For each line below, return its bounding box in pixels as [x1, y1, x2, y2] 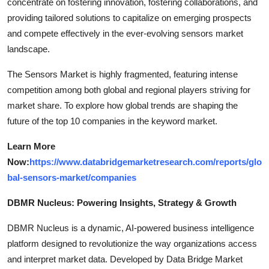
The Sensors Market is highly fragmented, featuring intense [7, 68, 238, 79]
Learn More [7, 141, 55, 151]
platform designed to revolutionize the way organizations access [7, 238, 257, 249]
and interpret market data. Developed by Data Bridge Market [7, 253, 243, 264]
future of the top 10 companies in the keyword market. [7, 115, 217, 126]
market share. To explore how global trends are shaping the [7, 100, 238, 110]
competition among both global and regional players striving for [7, 84, 250, 95]
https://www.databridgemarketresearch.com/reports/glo [29, 156, 262, 167]
